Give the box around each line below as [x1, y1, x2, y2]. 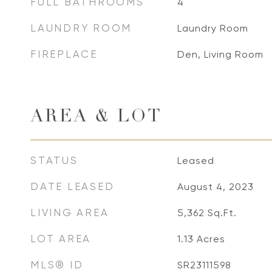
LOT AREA [30, 233, 91, 245]
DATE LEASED [30, 180, 115, 192]
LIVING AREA [30, 206, 109, 219]
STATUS [30, 154, 78, 166]
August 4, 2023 [177, 181, 254, 192]
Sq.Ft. [207, 207, 237, 219]
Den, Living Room [177, 49, 263, 60]
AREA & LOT [30, 109, 162, 126]
